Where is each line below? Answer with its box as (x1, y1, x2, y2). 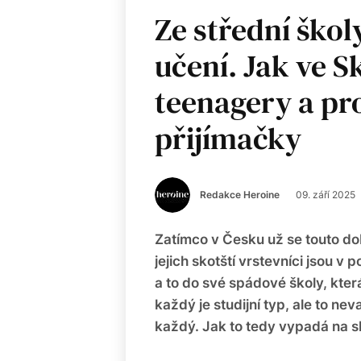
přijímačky (155, 118, 301, 160)
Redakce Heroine (200, 189, 280, 201)
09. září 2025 (296, 189, 355, 201)
